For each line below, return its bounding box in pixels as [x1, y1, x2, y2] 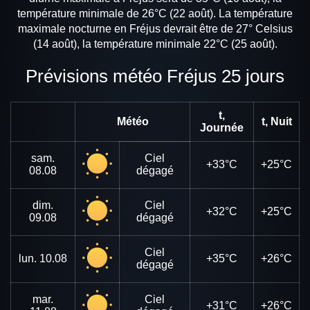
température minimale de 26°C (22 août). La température [17, 8, 293, 20]
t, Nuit [261, 115, 292, 127]
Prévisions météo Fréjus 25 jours [37, 66, 284, 86]
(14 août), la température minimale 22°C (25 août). [33, 38, 277, 51]
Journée [200, 121, 244, 134]
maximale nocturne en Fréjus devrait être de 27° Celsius [17, 23, 293, 35]
